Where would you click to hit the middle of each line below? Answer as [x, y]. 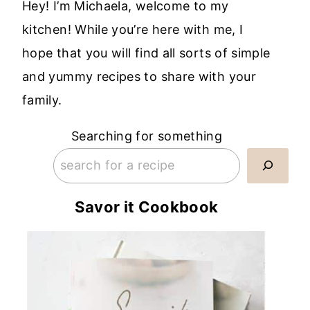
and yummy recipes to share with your [139, 77]
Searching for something [147, 136]
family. [42, 100]
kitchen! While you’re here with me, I [133, 30]
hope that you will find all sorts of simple [146, 53]
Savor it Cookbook [147, 207]
